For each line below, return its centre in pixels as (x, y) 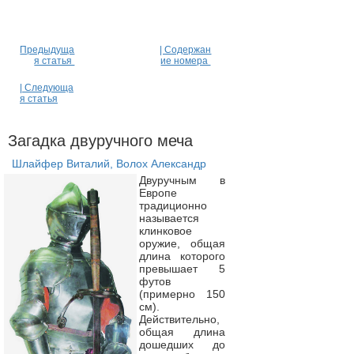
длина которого (182, 256)
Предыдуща (47, 50)
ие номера (186, 61)
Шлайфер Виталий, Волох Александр (109, 164)
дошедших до (182, 345)
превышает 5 (182, 269)
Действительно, (179, 319)
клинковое (165, 231)
